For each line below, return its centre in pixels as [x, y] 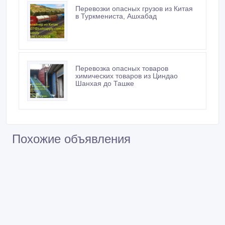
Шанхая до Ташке [105, 84]
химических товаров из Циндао [127, 76]
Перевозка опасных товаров [122, 69]
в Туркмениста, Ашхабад [116, 16]
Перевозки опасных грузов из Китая [134, 9]
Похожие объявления [71, 139]
